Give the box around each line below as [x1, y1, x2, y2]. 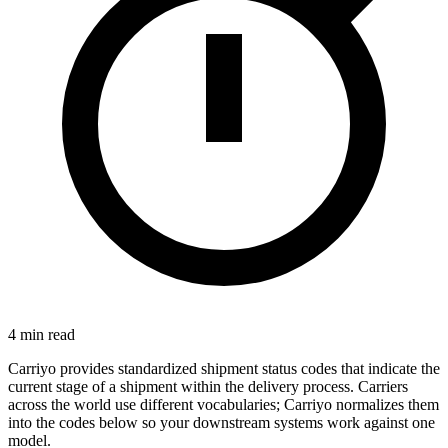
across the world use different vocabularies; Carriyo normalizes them [8, 395, 439, 413]
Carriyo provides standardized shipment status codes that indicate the [8, 359, 440, 377]
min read [16, 325, 75, 343]
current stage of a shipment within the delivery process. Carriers [8, 377, 408, 395]
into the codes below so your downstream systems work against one [8, 413, 435, 431]
